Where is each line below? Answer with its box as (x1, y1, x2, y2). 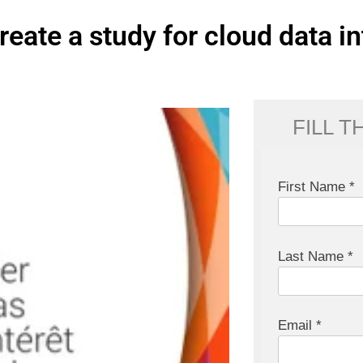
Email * (278, 318, 322, 334)
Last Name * (278, 248, 354, 264)
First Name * (278, 179, 356, 195)
